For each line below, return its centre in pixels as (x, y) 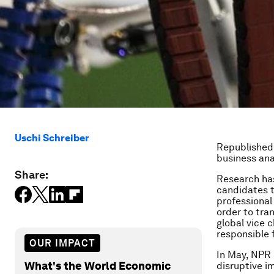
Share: (31, 175)
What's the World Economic (98, 265)
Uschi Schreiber (52, 138)
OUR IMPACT (62, 243)
